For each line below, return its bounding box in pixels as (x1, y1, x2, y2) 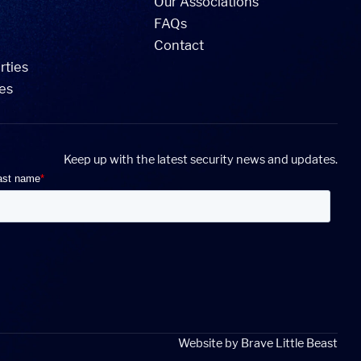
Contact (154, 36, 205, 53)
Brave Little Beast (240, 336, 338, 351)
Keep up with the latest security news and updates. (63, 151, 338, 166)
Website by (177, 336, 241, 351)
